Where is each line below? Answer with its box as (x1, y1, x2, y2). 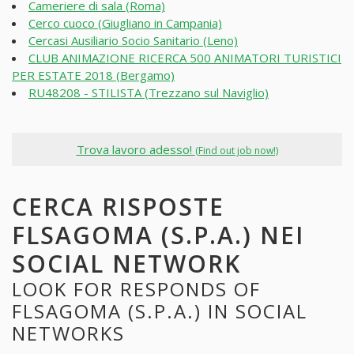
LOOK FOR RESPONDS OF (12, 276, 261, 303)
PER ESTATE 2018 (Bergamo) (12, 66, 175, 83)
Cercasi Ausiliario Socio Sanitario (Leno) (28, 32, 238, 48)
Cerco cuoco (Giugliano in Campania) (28, 14, 222, 31)
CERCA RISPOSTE (12, 190, 224, 224)
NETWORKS (12, 320, 125, 347)
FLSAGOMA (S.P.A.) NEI (12, 219, 304, 252)
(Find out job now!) (194, 143, 278, 157)
